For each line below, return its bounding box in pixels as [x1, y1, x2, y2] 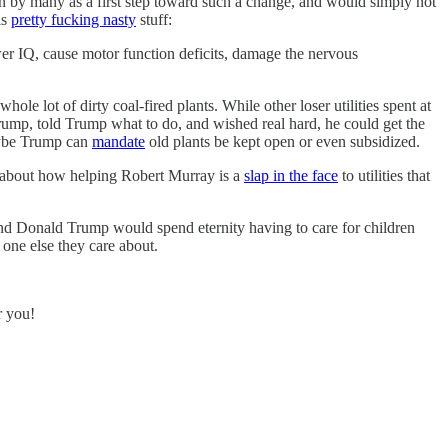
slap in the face [244, 167, 338, 185]
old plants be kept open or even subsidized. [145, 133, 420, 151]
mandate [92, 133, 145, 151]
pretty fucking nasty [11, 11, 136, 29]
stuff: [136, 11, 172, 29]
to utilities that [338, 167, 430, 185]
